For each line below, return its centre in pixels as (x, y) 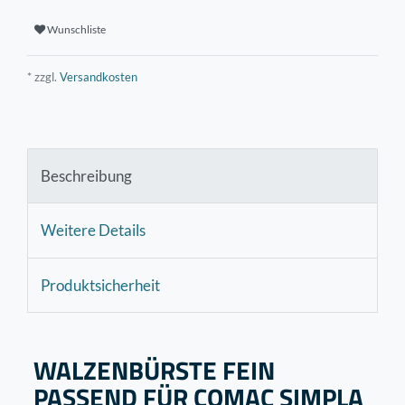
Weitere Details (93, 231)
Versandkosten (97, 76)
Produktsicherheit (100, 285)
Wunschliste (76, 30)
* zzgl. (42, 76)
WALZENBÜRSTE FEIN (154, 370)
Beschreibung (86, 175)
